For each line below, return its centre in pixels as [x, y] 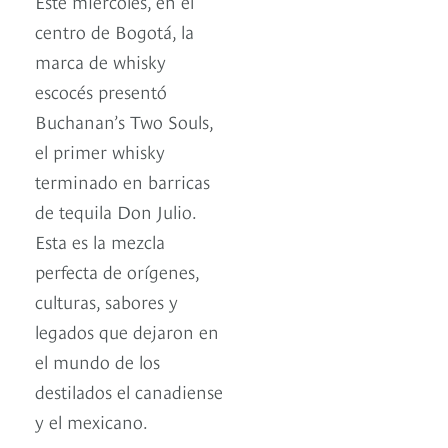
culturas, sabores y [106, 301]
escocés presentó [101, 91]
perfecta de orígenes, [117, 271]
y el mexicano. [91, 421]
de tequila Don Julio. [115, 211]
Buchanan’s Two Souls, [124, 121]
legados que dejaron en [127, 331]
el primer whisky [100, 151]
